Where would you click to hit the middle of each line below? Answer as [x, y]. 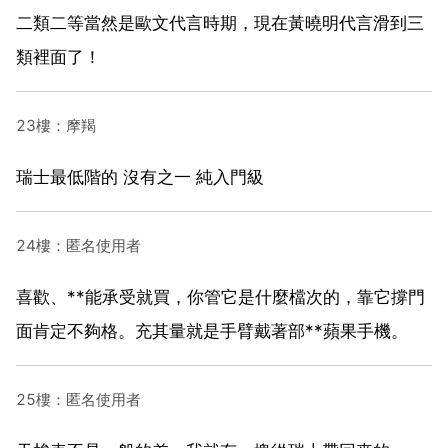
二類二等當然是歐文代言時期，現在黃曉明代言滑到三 [220, 22]
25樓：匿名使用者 [78, 399]
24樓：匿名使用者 [78, 245]
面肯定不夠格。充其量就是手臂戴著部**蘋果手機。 [212, 330]
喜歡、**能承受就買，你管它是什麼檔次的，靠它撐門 [220, 296]
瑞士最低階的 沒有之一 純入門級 [140, 176]
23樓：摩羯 [56, 125]
